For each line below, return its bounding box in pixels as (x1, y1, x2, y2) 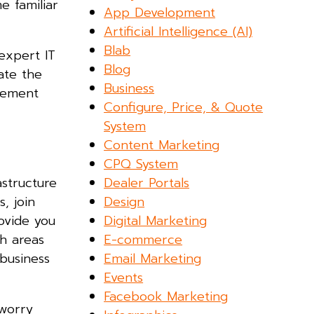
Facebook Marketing (104, 286, 228, 306)
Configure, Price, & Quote (104, 97, 264, 117)
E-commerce (104, 229, 183, 250)
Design (104, 191, 145, 212)
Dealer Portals (104, 172, 190, 193)
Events (104, 267, 144, 287)
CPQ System (104, 153, 179, 174)
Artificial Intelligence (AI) (104, 21, 253, 41)
